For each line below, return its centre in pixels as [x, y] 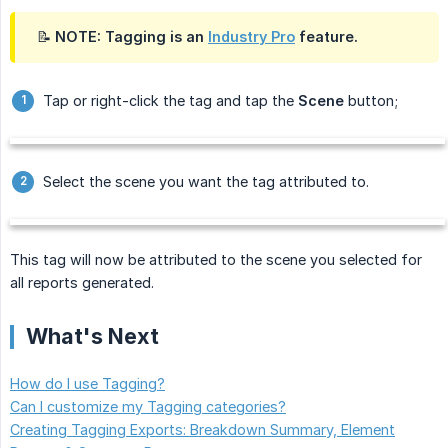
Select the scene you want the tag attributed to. [206, 182]
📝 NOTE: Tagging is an [122, 37]
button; [371, 101]
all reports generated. [82, 283]
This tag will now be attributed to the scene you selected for [216, 260]
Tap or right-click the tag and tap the [170, 101]
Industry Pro [251, 37]
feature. [326, 37]
